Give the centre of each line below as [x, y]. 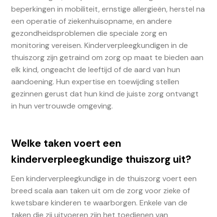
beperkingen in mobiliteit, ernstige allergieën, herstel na [108, 9]
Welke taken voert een [66, 143]
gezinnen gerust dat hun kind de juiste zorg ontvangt [105, 94]
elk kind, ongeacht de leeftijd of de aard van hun [95, 70]
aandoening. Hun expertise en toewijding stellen [95, 82]
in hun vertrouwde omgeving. [62, 106]
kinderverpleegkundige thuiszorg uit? [101, 159]
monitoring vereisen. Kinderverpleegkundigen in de [99, 46]
